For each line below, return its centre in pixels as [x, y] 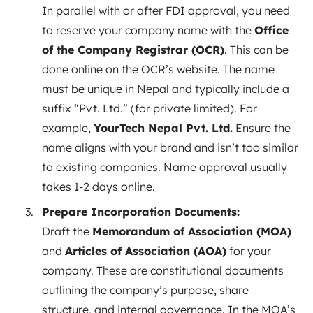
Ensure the [262, 128]
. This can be [256, 49]
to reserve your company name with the [148, 30]
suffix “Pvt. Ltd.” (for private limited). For [150, 108]
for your [249, 250]
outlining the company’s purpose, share [145, 290]
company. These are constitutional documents [163, 270]
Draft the [67, 231]
